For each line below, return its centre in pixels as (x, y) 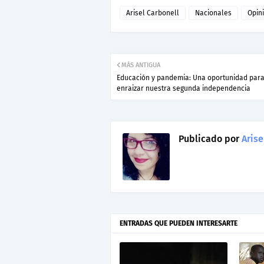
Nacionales (213, 13)
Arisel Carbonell (153, 13)
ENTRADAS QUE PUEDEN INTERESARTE (179, 224)
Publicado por (209, 139)
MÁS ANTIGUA (141, 65)
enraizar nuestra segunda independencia (184, 89)
